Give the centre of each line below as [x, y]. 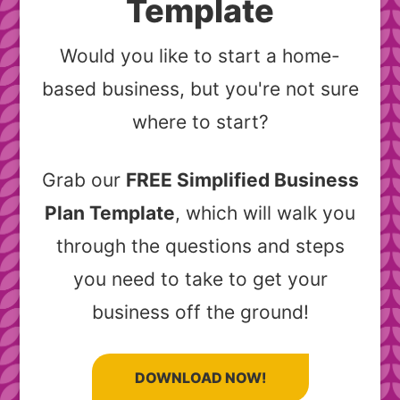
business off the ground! [200, 312]
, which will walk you [265, 213]
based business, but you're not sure [200, 89]
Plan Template [110, 213]
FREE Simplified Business [242, 180]
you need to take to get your [200, 279]
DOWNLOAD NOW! [200, 378]
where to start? [200, 122]
